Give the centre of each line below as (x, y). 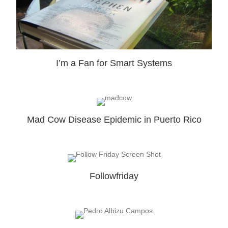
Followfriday (114, 176)
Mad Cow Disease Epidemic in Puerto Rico (114, 119)
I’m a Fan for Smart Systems (114, 63)
